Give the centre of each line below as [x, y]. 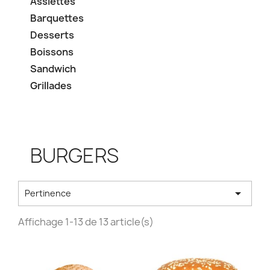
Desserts [52, 35]
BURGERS [74, 155]
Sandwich [53, 69]
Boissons [52, 52]
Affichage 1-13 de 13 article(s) [86, 222]
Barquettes [57, 18]
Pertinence [48, 193]
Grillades [51, 86]
